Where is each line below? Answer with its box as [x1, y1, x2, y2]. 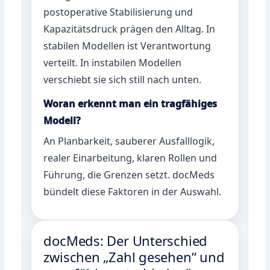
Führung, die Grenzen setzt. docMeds [43, 168, 215, 181]
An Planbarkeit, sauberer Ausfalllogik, [43, 134, 215, 148]
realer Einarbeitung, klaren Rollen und [43, 151, 218, 165]
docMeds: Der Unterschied [43, 231, 208, 250]
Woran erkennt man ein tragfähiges [43, 96, 218, 110]
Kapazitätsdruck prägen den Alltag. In [43, 22, 216, 36]
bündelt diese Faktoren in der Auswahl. [43, 184, 222, 198]
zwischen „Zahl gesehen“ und [43, 247, 225, 266]
